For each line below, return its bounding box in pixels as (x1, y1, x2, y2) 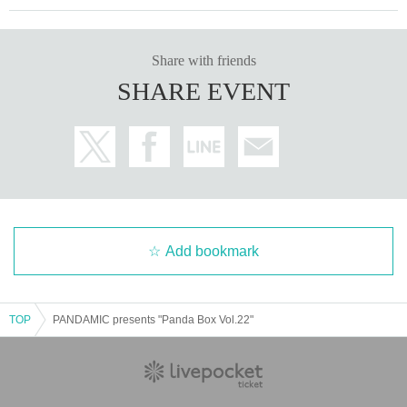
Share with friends (151, 52, 256, 68)
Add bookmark (165, 243, 259, 259)
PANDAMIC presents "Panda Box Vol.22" (53, 313, 253, 326)
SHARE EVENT (117, 76, 290, 105)
